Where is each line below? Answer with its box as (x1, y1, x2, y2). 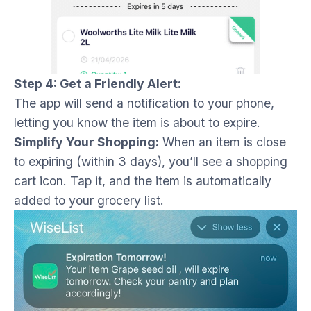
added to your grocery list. (14, 193, 164, 208)
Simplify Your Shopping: (14, 135, 159, 150)
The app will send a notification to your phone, (14, 96, 274, 111)
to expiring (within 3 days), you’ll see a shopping (14, 154, 287, 169)
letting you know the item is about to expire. (14, 115, 260, 131)
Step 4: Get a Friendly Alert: (14, 76, 181, 92)
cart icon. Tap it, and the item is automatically (14, 174, 271, 189)
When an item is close (159, 135, 286, 150)
